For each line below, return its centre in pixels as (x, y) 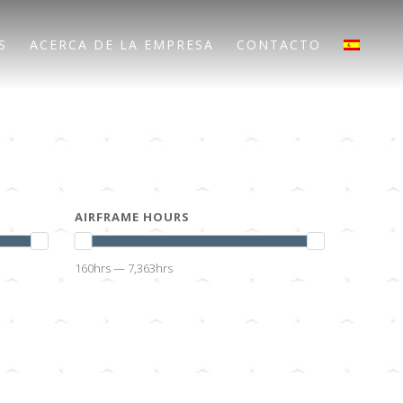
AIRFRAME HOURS (133, 217)
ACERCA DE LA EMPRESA (121, 45)
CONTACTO (278, 45)
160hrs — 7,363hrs (124, 268)
